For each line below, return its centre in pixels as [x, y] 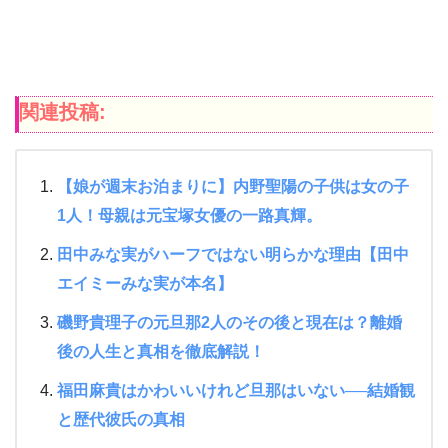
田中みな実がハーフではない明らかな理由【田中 [233, 255]
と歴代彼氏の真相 [121, 420]
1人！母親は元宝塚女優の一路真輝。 [189, 216]
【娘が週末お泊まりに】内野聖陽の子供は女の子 [233, 187]
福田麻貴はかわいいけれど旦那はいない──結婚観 [236, 391]
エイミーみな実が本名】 [145, 284]
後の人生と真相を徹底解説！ [161, 352]
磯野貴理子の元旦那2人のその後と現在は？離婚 [229, 323]
